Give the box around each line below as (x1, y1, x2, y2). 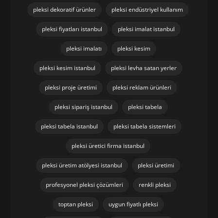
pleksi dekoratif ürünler (33, 5, 96, 14)
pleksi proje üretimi (45, 83, 97, 91)
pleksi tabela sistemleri (113, 122, 176, 130)
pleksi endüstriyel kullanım (111, 5, 183, 14)
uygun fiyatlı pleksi (108, 200, 158, 208)
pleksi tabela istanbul (40, 122, 98, 130)
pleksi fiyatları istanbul (41, 25, 102, 33)
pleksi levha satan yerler (111, 64, 177, 72)
